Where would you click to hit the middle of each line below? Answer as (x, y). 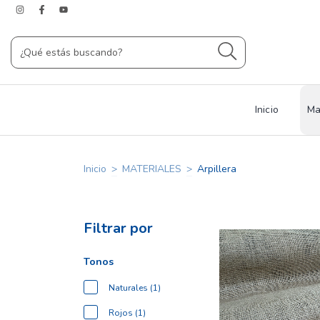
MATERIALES (152, 169)
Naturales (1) (135, 288)
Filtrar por (118, 228)
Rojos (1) (127, 313)
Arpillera (217, 169)
